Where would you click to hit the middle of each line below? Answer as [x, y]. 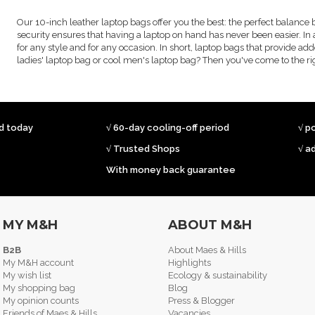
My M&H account [38, 263]
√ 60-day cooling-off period [168, 128]
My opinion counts [41, 301]
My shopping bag [39, 288]
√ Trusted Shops [143, 149]
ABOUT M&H [210, 225]
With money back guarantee [171, 170]
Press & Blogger [201, 301]
